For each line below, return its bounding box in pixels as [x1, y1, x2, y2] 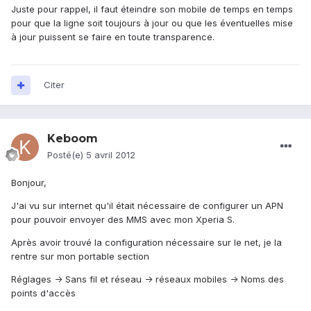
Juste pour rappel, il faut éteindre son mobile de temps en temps [11, 3, 293, 15]
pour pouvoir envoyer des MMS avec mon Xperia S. [11, 214, 235, 226]
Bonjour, [11, 177, 47, 189]
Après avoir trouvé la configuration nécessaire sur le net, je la [11, 237, 282, 249]
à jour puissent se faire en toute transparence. [11, 31, 215, 43]
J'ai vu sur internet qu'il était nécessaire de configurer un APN [11, 200, 283, 212]
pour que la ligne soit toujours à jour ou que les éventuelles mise [11, 17, 293, 29]
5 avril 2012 [86, 149, 135, 161]
